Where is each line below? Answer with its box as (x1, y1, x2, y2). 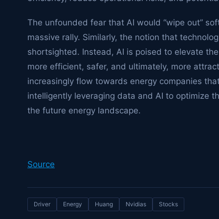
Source (27, 159, 55, 169)
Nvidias (126, 200, 146, 208)
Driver (34, 200, 50, 208)
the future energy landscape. (27, 106, 141, 115)
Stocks (159, 200, 178, 208)
